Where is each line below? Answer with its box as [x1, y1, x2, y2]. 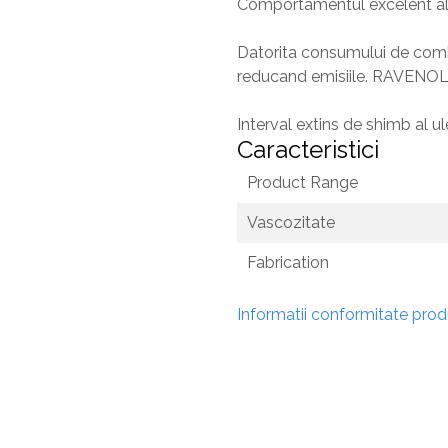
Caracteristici [237, 135, 379, 164]
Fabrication [247, 253, 329, 272]
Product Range [247, 173, 358, 192]
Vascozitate [247, 213, 335, 232]
